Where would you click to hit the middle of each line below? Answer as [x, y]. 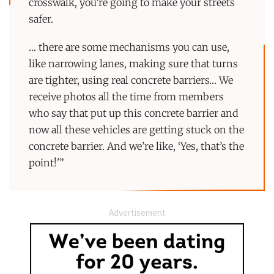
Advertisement [137, 212]
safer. [41, 19]
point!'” [47, 163]
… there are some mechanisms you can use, [129, 47]
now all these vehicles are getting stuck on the [137, 130]
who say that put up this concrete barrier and [134, 113]
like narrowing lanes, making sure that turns [134, 64]
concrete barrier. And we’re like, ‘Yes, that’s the [137, 146]
